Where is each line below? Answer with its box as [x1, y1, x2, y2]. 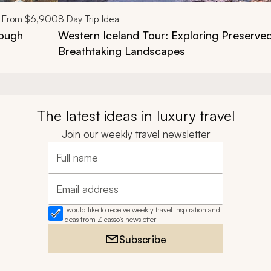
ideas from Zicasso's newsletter [63, 215, 156, 224]
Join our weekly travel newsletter [61, 128, 210, 140]
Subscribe [119, 232, 166, 246]
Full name [56, 157, 96, 170]
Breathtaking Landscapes [58, 44, 185, 57]
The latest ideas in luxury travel [36, 106, 235, 125]
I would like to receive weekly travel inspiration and [63, 205, 220, 214]
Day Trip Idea [64, 13, 119, 25]
